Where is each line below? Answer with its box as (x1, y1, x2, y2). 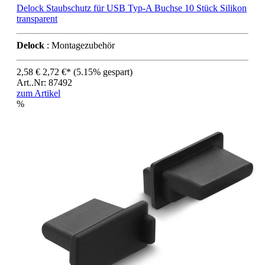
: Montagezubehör (44, 40, 115, 51)
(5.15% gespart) (73, 67, 132, 77)
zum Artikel (17, 88, 60, 99)
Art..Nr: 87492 (17, 77, 72, 88)
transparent (17, 14, 57, 24)
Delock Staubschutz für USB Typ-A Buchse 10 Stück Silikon (17, 3, 247, 14)
